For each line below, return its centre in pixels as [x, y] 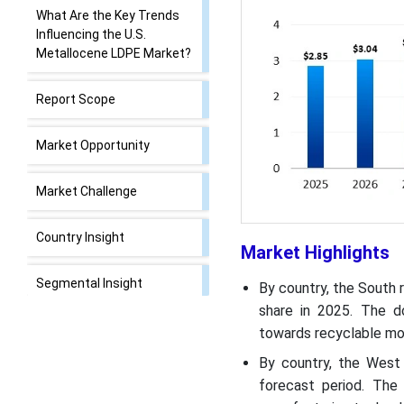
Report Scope [76, 99]
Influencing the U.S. [91, 34]
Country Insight [80, 237]
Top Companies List [95, 375]
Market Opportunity [93, 145]
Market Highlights [315, 253]
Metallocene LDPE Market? [114, 53]
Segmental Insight [89, 283]
